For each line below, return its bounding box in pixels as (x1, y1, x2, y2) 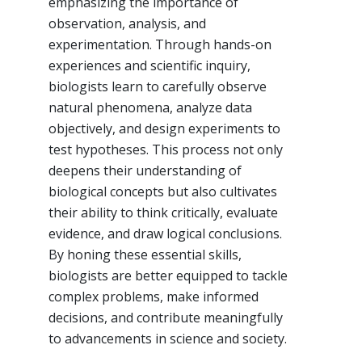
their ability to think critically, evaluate (48, 203, 278, 221)
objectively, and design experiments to (48, 119, 280, 137)
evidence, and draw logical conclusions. (48, 224, 282, 242)
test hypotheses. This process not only (48, 140, 283, 158)
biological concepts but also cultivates (48, 182, 277, 200)
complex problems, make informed (48, 287, 259, 305)
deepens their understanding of (48, 161, 242, 179)
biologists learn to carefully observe (48, 77, 267, 95)
